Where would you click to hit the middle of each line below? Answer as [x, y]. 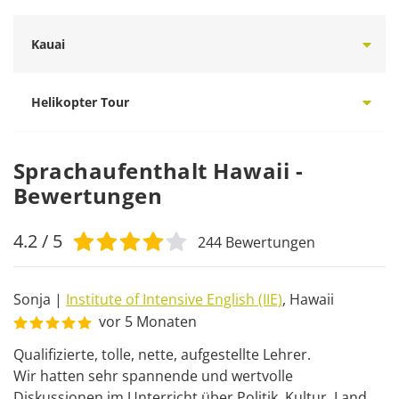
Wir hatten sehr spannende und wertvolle [153, 376]
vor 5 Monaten [148, 322]
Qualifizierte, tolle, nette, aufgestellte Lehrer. [162, 354]
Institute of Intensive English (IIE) [174, 299]
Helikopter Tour [80, 102]
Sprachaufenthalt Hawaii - [158, 171]
